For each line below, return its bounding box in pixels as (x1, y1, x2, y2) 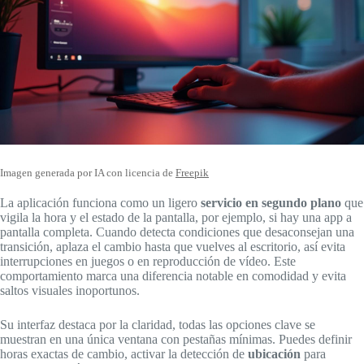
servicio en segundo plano (201, 195, 341, 210)
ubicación (248, 346, 301, 361)
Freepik (175, 167, 209, 180)
